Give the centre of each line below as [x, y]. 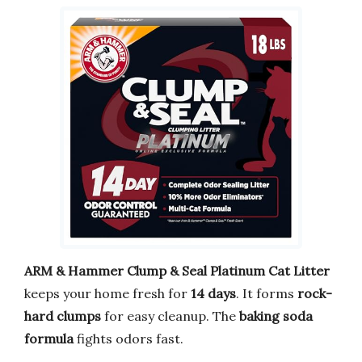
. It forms [267, 293]
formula [49, 338]
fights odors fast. [128, 338]
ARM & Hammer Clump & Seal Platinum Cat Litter [177, 270]
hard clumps [63, 316]
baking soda [276, 316]
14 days [213, 293]
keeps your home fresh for [107, 293]
